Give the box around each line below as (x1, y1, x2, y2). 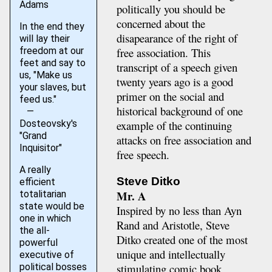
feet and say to (19, 57, 86, 69)
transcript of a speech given (116, 59, 237, 75)
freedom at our (19, 45, 84, 56)
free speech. (116, 147, 169, 162)
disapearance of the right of (116, 30, 237, 46)
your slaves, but (19, 81, 86, 93)
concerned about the (116, 16, 205, 31)
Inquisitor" (19, 142, 62, 154)
